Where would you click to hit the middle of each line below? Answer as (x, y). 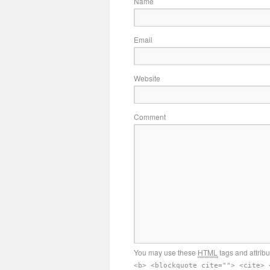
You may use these (166, 252)
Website (147, 78)
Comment (150, 117)
